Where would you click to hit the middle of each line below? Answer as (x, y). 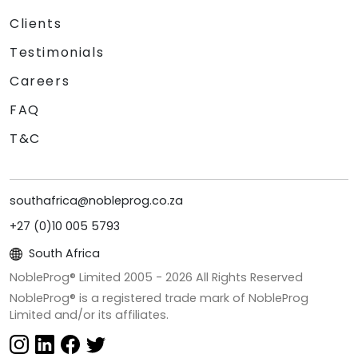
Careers (40, 82)
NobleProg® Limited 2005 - (88, 278)
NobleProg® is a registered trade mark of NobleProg (159, 298)
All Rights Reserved (248, 278)
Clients (36, 24)
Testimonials (57, 53)
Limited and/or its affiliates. (89, 315)
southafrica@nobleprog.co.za (96, 201)
